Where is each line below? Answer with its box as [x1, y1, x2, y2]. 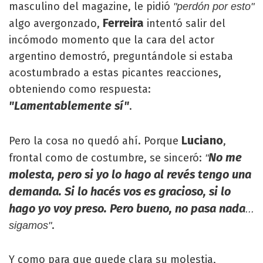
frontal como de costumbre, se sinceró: [9, 151, 205, 164]
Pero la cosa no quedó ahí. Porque [9, 134, 181, 147]
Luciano [181, 133, 223, 147]
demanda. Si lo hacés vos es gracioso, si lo [9, 184, 231, 198]
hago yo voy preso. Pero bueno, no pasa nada [9, 201, 245, 215]
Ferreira [103, 16, 144, 30]
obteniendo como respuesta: [9, 83, 151, 96]
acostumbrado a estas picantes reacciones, [9, 66, 221, 79]
